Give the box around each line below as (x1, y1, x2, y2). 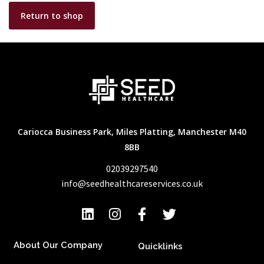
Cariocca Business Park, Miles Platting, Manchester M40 (18, 126, 246, 137)
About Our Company (14, 240, 103, 251)
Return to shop (21, 9, 83, 21)
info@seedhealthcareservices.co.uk (61, 177, 203, 190)
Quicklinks (138, 241, 183, 252)
